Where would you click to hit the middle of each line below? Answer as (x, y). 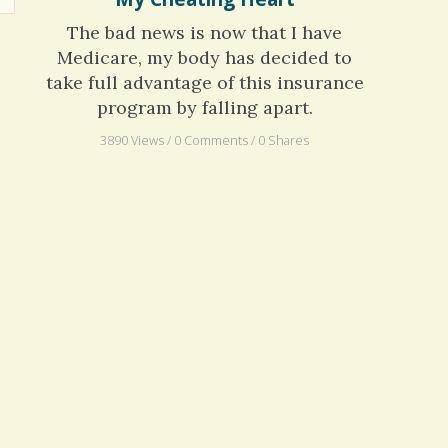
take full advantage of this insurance (204, 110)
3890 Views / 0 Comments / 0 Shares (205, 167)
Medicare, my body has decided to (205, 85)
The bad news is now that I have (205, 60)
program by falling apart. (204, 135)
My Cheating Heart (204, 26)
